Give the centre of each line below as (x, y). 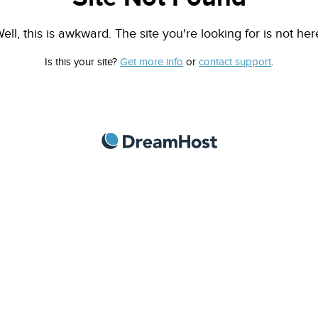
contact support (235, 62)
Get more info (152, 62)
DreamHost (249, 140)
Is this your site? (82, 62)
